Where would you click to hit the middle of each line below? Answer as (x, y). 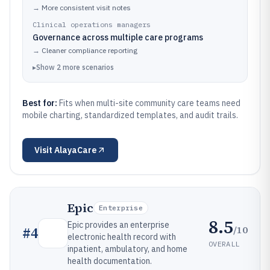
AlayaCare (75, 150)
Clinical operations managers (92, 24)
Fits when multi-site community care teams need (150, 103)
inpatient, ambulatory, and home (127, 249)
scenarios (98, 67)
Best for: (41, 103)
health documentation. (110, 261)
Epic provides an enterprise (118, 225)
